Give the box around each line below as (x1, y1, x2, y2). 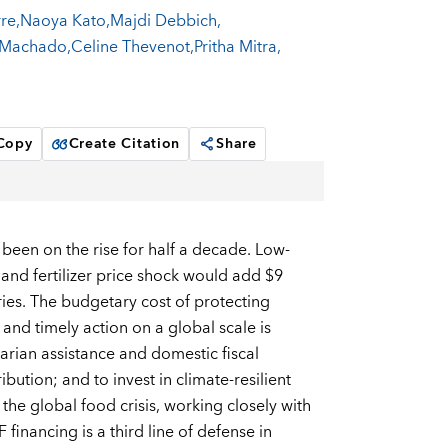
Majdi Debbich (109, 7, 217, 36)
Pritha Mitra (193, 33, 277, 62)
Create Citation (68, 132, 181, 157)
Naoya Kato (19, 7, 106, 36)
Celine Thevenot (70, 33, 190, 62)
